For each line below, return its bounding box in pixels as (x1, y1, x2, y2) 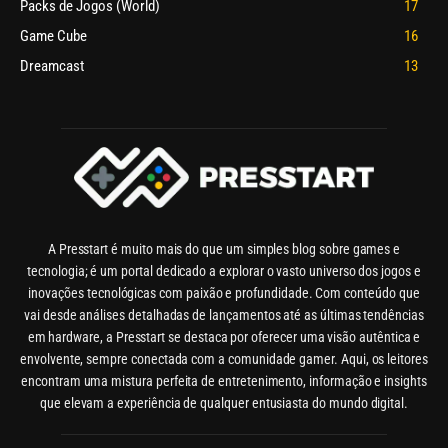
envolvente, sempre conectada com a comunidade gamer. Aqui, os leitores (20, 350, 428, 367)
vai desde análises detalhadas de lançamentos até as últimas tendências (24, 306, 424, 323)
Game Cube (20, 27, 87, 46)
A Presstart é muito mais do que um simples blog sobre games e (47, 240, 401, 257)
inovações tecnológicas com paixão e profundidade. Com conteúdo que (28, 284, 420, 301)
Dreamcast (20, 57, 84, 76)
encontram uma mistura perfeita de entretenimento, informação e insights (21, 372, 427, 389)
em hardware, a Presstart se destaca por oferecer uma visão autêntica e (27, 328, 421, 345)
